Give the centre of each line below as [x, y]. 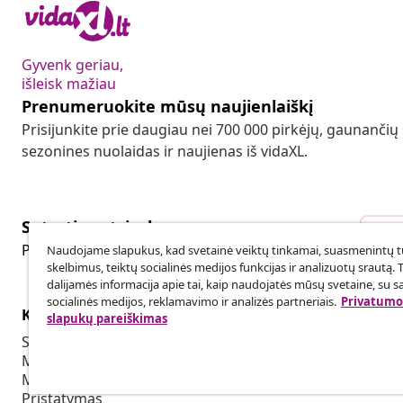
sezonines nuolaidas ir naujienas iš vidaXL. [165, 152]
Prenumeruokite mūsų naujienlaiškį [167, 107]
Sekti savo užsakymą [92, 342]
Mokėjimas [59, 380]
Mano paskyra [70, 361]
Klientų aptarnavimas [101, 315]
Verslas [339, 315]
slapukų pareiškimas [107, 318]
